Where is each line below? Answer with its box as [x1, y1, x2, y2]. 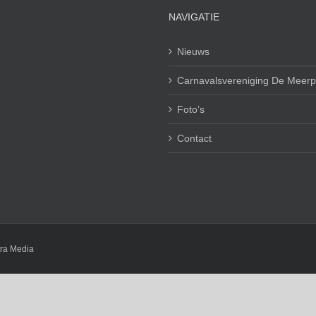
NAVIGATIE [169, 11, 219, 23]
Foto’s [177, 103, 205, 115]
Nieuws [177, 45, 209, 57]
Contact [177, 132, 212, 144]
